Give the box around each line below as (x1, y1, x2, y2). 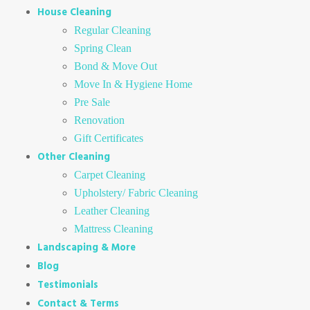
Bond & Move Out (74, 60, 158, 72)
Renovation (74, 113, 125, 126)
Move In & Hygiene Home (74, 77, 193, 90)
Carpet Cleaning (74, 168, 146, 181)
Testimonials (37, 276, 98, 293)
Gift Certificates (74, 131, 144, 144)
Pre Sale (74, 95, 111, 108)
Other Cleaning (37, 148, 110, 165)
